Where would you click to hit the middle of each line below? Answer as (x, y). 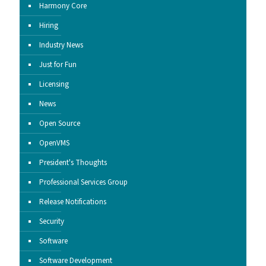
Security (52, 222)
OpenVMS (54, 143)
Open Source (60, 124)
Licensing (54, 85)
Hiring (49, 26)
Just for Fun (58, 65)
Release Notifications (73, 202)
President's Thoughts (73, 163)
